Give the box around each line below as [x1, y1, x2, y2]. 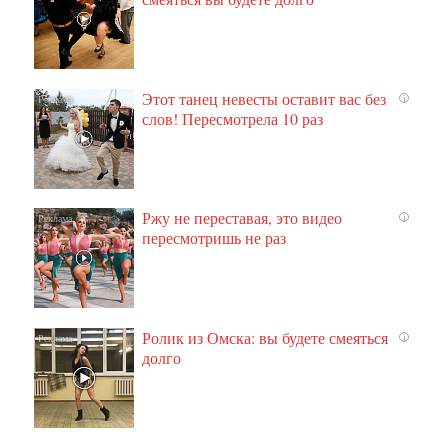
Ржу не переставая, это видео [142, 207, 343, 229]
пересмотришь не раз [142, 227, 287, 249]
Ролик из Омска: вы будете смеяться [142, 327, 389, 349]
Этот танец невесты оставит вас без [142, 87, 387, 109]
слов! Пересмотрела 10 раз [142, 107, 324, 129]
